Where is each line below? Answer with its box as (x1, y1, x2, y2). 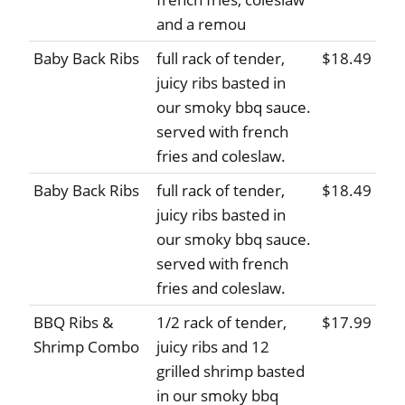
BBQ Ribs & (33, 312, 113, 334)
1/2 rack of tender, (156, 312, 287, 334)
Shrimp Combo (33, 336, 139, 358)
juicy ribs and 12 (156, 336, 269, 358)
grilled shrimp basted (156, 361, 305, 382)
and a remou (156, 14, 246, 35)
